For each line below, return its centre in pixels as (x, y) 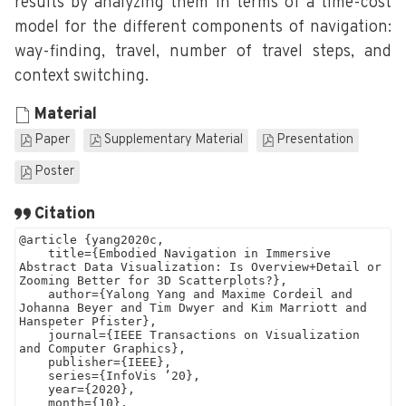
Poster (55, 172)
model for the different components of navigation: (203, 28)
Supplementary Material (173, 140)
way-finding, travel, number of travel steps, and (203, 53)
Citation (65, 214)
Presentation (315, 140)
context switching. (81, 77)
